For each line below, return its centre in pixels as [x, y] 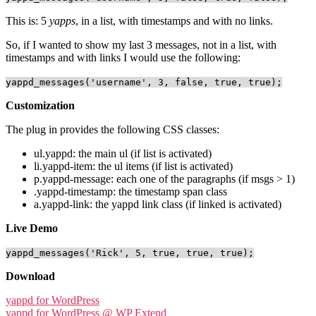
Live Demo [32, 228]
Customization [40, 105]
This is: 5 [28, 20]
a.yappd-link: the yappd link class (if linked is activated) [158, 204]
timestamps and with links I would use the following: [123, 57]
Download [30, 276]
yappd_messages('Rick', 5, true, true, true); [130, 253]
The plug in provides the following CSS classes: [113, 129]
